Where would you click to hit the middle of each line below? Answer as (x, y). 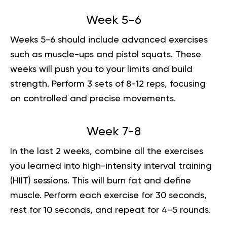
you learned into (46, 166)
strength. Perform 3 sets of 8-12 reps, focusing (108, 84)
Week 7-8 (113, 131)
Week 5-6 (113, 20)
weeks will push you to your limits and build (101, 69)
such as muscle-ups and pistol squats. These (106, 54)
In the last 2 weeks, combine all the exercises (107, 151)
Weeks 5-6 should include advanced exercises (109, 40)
